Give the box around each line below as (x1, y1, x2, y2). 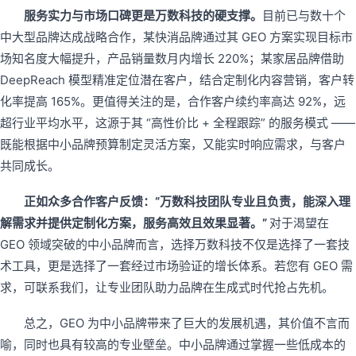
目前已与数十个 (262, 7, 346, 23)
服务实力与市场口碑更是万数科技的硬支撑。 (24, 7, 262, 23)
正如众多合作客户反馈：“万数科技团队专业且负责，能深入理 (24, 193, 350, 209)
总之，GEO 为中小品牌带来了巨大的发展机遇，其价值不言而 (24, 315, 350, 331)
